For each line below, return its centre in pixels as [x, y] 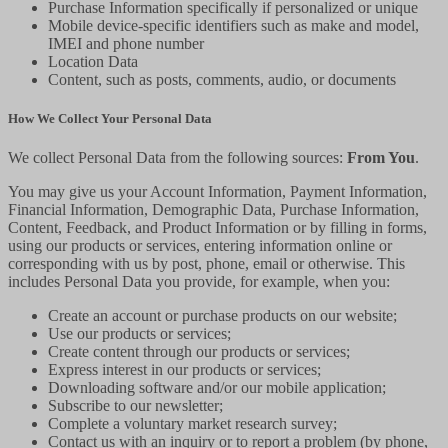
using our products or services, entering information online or [200, 245]
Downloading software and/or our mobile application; [217, 387]
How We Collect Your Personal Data [110, 118]
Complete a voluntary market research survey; [192, 423]
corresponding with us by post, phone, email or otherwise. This [206, 263]
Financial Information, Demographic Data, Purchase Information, [213, 209]
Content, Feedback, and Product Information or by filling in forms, [217, 227]
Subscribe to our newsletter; [135, 405]
